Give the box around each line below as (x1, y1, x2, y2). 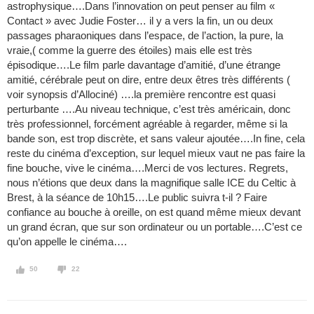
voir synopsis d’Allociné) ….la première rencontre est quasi (7, 88, 275, 101)
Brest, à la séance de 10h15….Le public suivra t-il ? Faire (7, 191, 267, 204)
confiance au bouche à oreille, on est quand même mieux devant (7, 206, 301, 219)
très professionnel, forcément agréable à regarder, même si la (7, 118, 287, 130)
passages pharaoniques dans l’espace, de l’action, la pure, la (7, 29, 283, 42)
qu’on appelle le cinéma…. (7, 235, 127, 248)
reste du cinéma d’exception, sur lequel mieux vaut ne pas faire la (7, 147, 305, 160)
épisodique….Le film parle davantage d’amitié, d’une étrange (7, 59, 280, 71)
